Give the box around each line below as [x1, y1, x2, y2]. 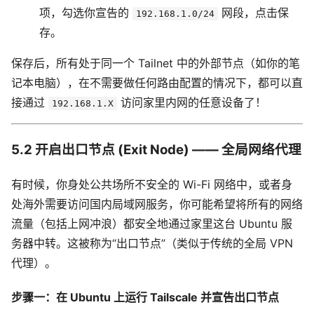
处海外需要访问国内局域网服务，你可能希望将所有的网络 [11, 196, 303, 211]
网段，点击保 [218, 6, 289, 20]
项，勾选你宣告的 [39, 6, 132, 20]
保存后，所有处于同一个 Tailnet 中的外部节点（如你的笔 [11, 56, 300, 71]
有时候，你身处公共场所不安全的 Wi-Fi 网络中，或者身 [11, 177, 292, 191]
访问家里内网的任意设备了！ [117, 95, 266, 110]
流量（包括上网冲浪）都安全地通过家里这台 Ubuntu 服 [11, 216, 292, 231]
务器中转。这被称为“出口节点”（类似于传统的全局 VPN [11, 235, 293, 250]
